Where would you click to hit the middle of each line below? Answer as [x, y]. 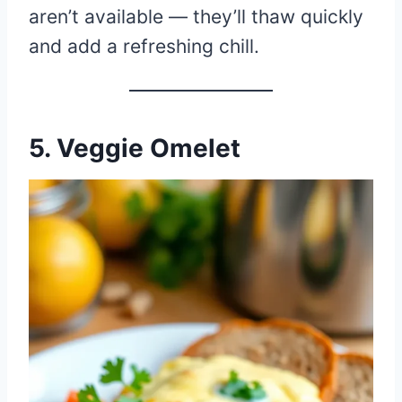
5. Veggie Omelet [135, 148]
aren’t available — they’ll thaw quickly [196, 16]
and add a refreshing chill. [144, 46]
